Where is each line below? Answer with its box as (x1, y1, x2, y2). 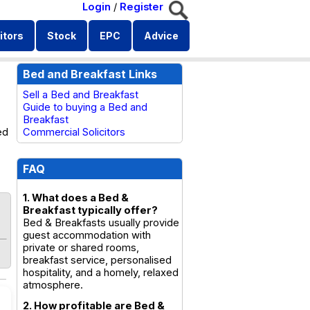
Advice (144, 30, 179, 42)
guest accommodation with (23, 229, 151, 241)
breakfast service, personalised (23, 254, 172, 266)
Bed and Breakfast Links (23, 67, 157, 81)
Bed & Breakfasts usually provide (23, 217, 179, 229)
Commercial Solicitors (23, 126, 125, 138)
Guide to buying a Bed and (23, 101, 147, 113)
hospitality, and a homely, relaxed (23, 266, 179, 279)
